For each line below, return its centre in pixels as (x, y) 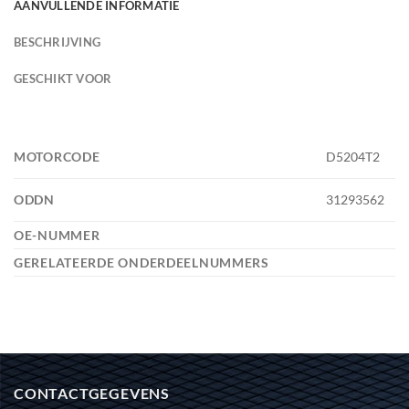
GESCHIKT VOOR (63, 78)
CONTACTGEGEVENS (92, 393)
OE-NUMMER (59, 235)
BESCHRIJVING (58, 42)
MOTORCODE (59, 156)
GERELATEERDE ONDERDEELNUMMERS (143, 262)
